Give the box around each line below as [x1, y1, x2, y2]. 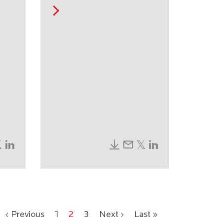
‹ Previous [5, 210, 44, 220]
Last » [134, 210, 158, 220]
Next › [99, 210, 124, 220]
